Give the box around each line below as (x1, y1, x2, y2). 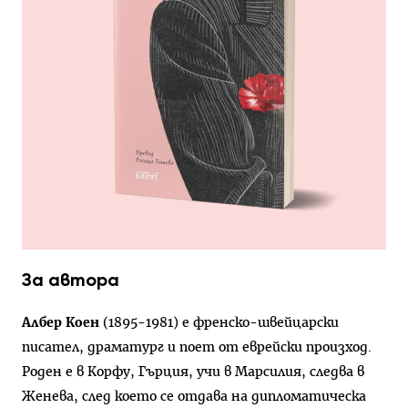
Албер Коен (22, 315, 99, 330)
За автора (22, 268, 119, 292)
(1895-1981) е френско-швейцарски (99, 315, 339, 330)
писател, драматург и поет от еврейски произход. (22, 340, 372, 354)
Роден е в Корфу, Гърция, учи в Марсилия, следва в (22, 364, 364, 379)
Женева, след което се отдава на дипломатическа (22, 389, 366, 403)
